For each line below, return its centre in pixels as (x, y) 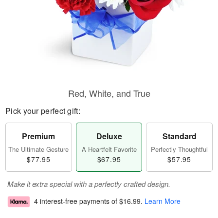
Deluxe (109, 136)
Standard (179, 136)
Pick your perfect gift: (43, 111)
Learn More (163, 201)
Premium (39, 136)
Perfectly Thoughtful (180, 149)
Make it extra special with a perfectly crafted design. (89, 184)
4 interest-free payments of (77, 201)
